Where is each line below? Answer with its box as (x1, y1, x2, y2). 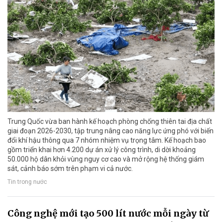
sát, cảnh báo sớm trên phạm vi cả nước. (7, 164, 133, 172)
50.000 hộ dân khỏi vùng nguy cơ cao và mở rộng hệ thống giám (7, 155, 204, 163)
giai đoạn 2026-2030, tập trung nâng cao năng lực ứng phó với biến (7, 126, 214, 135)
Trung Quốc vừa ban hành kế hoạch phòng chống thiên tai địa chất (7, 117, 212, 125)
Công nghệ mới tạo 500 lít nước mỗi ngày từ (7, 207, 209, 219)
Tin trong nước (7, 178, 47, 186)
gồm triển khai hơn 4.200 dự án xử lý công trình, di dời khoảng (7, 145, 196, 154)
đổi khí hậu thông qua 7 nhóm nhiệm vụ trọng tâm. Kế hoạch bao (7, 136, 206, 144)
